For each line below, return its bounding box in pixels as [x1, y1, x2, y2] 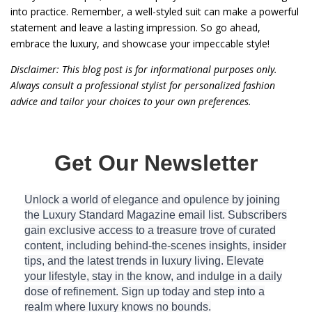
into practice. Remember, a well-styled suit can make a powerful [10, 4, 299, 18]
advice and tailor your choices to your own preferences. [10, 94, 251, 108]
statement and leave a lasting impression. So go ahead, [10, 20, 260, 34]
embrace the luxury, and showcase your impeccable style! [10, 36, 270, 50]
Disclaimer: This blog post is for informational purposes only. [10, 62, 277, 76]
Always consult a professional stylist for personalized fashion [10, 78, 275, 92]
